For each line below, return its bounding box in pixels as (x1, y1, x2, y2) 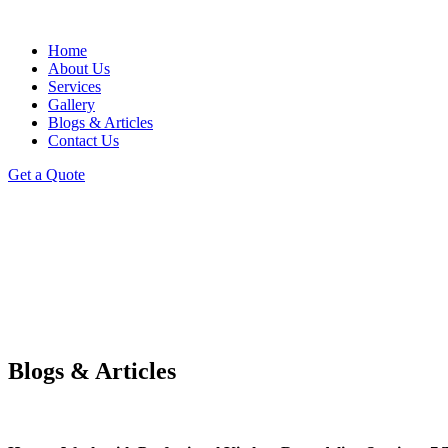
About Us (48, 60, 110, 77)
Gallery (48, 96, 95, 113)
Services (48, 78, 101, 95)
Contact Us (48, 132, 119, 149)
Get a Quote (8, 166, 85, 183)
